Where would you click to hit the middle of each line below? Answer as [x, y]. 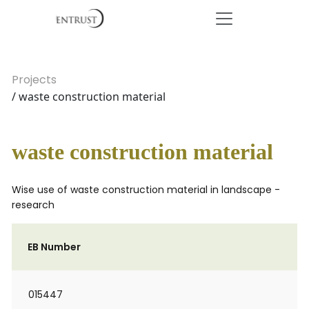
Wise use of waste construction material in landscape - [146, 190]
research [33, 205]
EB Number [54, 247]
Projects [34, 80]
